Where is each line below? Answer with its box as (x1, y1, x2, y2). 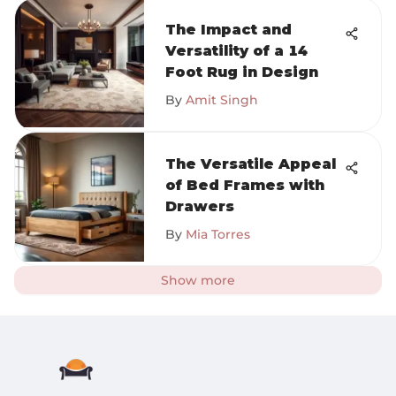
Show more (161, 272, 235, 288)
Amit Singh (186, 92, 258, 108)
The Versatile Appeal (165, 156, 336, 172)
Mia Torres (186, 226, 250, 242)
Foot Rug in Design (165, 64, 318, 80)
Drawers (165, 198, 234, 215)
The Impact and (165, 21, 292, 38)
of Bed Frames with (165, 177, 324, 194)
